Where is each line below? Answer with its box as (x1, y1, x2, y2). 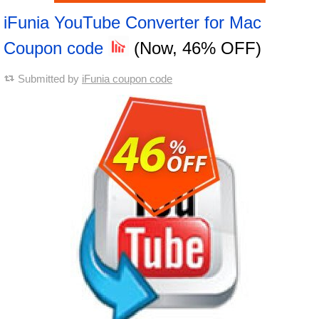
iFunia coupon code (82, 73, 172, 85)
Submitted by (18, 73, 82, 85)
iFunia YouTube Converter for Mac (4, 13, 261, 32)
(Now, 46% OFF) (129, 38, 261, 58)
